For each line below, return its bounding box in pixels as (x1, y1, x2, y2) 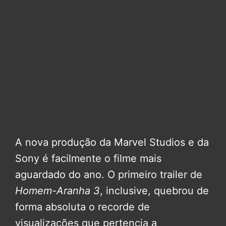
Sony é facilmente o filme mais (15, 152, 161, 165)
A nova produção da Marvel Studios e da (15, 136, 209, 149)
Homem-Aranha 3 (15, 185, 100, 197)
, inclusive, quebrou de (100, 185, 209, 197)
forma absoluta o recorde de (15, 201, 150, 213)
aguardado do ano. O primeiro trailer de (15, 168, 202, 181)
